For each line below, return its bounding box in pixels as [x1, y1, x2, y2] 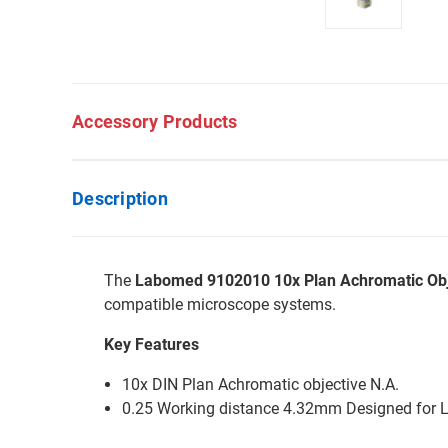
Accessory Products [72, 111, 238, 132]
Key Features [104, 335, 199, 354]
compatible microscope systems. [104, 295, 336, 314]
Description [72, 188, 168, 209]
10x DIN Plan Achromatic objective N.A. [122, 375, 400, 394]
